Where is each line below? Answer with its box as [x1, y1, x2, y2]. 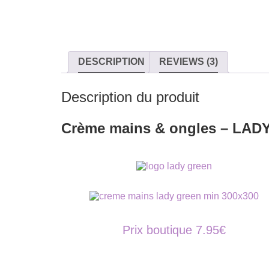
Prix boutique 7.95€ [122, 223, 226, 237]
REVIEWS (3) [159, 56, 218, 67]
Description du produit [61, 88, 199, 105]
